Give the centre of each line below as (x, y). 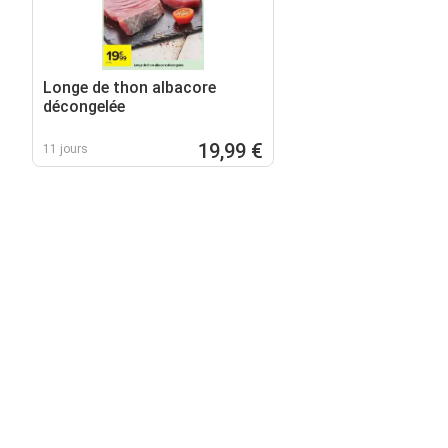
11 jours (65, 148)
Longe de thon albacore (129, 87)
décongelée (84, 106)
